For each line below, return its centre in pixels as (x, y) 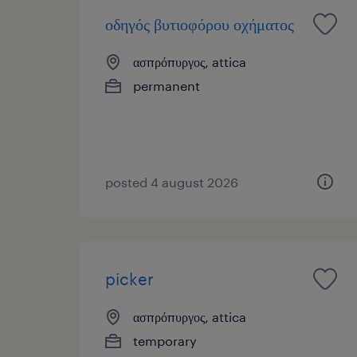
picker (129, 279)
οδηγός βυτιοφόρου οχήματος (200, 24)
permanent (167, 85)
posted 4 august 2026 (172, 182)
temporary (165, 340)
